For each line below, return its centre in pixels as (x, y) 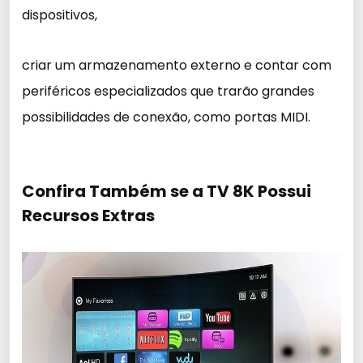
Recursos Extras (88, 216)
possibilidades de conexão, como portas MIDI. (166, 117)
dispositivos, (60, 15)
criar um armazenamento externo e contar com (177, 65)
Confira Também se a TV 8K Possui (167, 191)
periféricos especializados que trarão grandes (168, 91)
